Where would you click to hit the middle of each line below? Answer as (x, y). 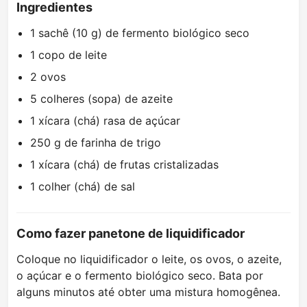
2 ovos (48, 77)
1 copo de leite (69, 55)
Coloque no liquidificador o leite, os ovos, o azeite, (149, 259)
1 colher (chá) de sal (83, 187)
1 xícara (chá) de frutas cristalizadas (124, 165)
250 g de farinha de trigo (96, 143)
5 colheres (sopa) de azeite (101, 99)
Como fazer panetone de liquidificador (131, 234)
